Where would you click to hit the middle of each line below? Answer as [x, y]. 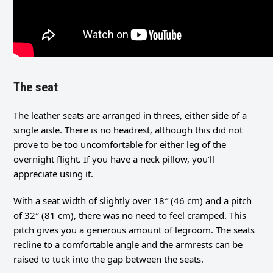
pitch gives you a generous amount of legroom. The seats [134, 230]
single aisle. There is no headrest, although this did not [128, 130]
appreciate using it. [54, 174]
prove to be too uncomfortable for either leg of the [120, 145]
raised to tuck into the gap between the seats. [109, 259]
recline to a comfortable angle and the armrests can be [128, 245]
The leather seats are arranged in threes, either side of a [130, 115]
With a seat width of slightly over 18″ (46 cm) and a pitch [133, 201]
